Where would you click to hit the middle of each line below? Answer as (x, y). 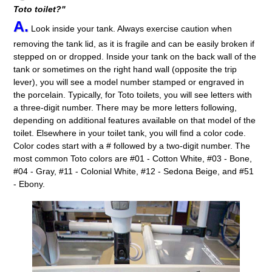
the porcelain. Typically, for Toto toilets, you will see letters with (133, 95)
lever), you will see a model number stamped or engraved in (129, 82)
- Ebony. (29, 184)
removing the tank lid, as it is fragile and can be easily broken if (134, 44)
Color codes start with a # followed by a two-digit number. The (132, 146)
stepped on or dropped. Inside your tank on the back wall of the (135, 56)
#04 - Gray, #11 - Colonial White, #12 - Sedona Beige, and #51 (134, 171)
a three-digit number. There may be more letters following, (125, 107)
